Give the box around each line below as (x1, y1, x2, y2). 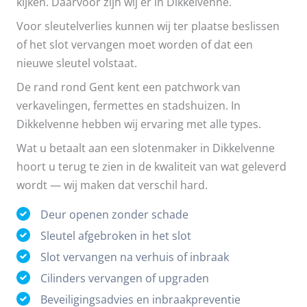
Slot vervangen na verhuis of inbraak (40, 248, 229, 265)
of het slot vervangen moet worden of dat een (16, 36, 253, 52)
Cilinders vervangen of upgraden (40, 269, 209, 286)
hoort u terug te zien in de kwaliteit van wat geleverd (16, 158, 286, 175)
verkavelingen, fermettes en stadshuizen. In (16, 97, 241, 114)
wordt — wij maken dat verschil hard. (16, 177, 208, 193)
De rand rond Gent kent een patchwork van (16, 79, 241, 95)
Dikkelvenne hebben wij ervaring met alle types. (16, 116, 261, 132)
